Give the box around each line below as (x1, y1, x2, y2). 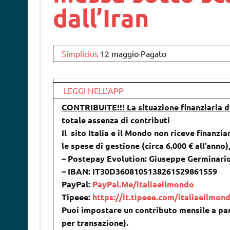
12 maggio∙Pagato (100, 48, 166, 59)
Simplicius (61, 48, 100, 59)
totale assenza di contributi (61, 114, 170, 126)
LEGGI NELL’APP (61, 85, 126, 96)
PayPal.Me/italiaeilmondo (92, 179, 194, 190)
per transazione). (61, 217, 128, 228)
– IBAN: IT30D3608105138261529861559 (61, 166, 217, 177)
